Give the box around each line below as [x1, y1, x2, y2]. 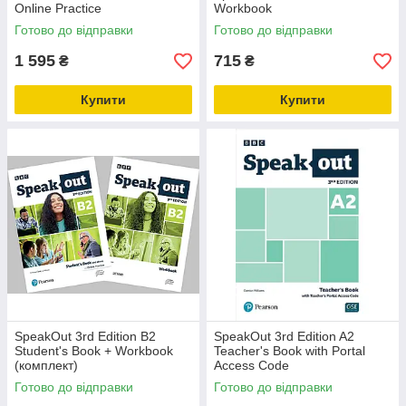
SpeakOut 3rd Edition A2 [214, 329, 354, 343]
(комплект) [14, 358, 78, 372]
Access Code [214, 358, 289, 372]
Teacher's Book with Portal [214, 343, 365, 358]
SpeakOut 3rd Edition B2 [14, 329, 156, 343]
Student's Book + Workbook [14, 343, 173, 358]
